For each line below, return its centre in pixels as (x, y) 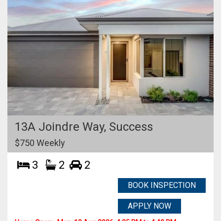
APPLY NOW (149, 206)
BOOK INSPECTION (162, 185)
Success (131, 127)
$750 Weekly (40, 143)
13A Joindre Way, (62, 127)
